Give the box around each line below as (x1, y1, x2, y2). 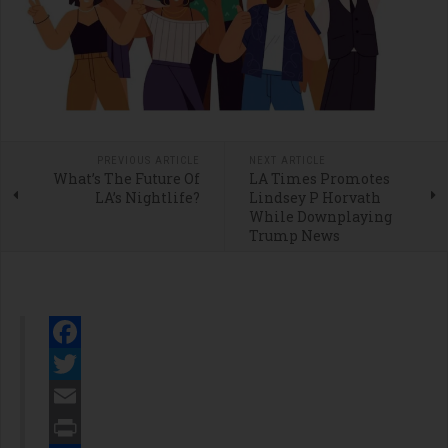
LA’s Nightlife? (94, 187, 200, 207)
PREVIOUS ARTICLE (96, 153, 200, 167)
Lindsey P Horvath (248, 187, 381, 207)
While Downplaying (248, 206, 392, 226)
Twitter (49, 382, 123, 409)
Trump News (248, 225, 340, 245)
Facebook (49, 350, 141, 377)
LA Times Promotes (248, 168, 390, 188)
